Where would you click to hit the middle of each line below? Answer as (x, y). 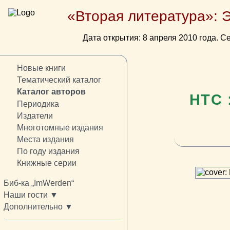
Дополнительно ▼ (38, 207)
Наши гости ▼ (31, 195)
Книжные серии (46, 163)
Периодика (38, 104)
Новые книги (41, 68)
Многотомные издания (60, 127)
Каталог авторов (51, 92)
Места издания (45, 139)
